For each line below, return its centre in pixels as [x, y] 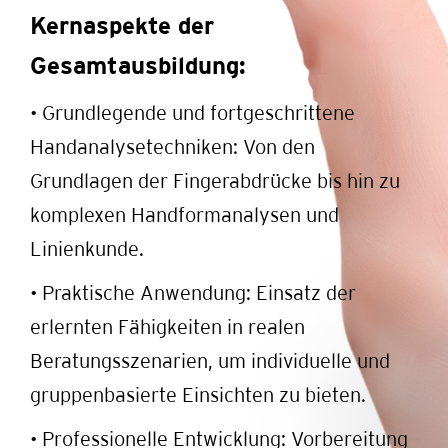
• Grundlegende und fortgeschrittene [192, 112]
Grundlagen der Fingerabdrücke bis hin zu [215, 180]
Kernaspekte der [122, 25]
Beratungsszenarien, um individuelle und [210, 360]
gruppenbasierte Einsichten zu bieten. [198, 394]
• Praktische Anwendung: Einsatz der [193, 292]
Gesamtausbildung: [138, 65]
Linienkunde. [87, 248]
